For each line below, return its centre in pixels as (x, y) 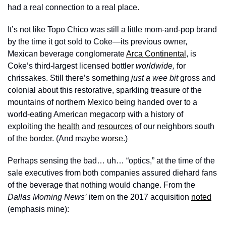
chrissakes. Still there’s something (69, 78)
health (69, 126)
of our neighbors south (174, 126)
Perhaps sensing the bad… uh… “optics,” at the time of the (111, 160)
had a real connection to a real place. (74, 7)
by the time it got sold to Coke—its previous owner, (97, 41)
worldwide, (156, 66)
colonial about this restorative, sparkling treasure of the (105, 90)
